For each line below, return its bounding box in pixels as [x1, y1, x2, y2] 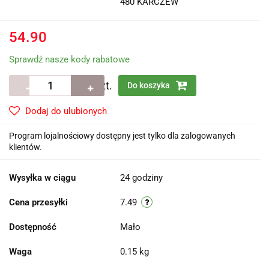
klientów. [9, 142, 42, 153]
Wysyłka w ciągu [9, 172, 76, 184]
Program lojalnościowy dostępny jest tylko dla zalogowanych [9, 131, 235, 141]
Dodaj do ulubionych [25, 106, 107, 117]
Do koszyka [127, 80, 172, 91]
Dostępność [9, 222, 56, 233]
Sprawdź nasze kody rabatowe [9, 54, 130, 65]
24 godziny [120, 172, 163, 184]
